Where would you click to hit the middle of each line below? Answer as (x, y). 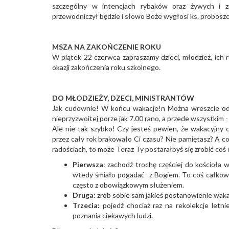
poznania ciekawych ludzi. (113, 215)
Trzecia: (88, 205)
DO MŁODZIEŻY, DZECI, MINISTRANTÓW (123, 98)
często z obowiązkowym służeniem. (128, 185)
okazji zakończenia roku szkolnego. (107, 67)
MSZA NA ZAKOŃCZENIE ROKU (107, 47)
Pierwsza (88, 164)
